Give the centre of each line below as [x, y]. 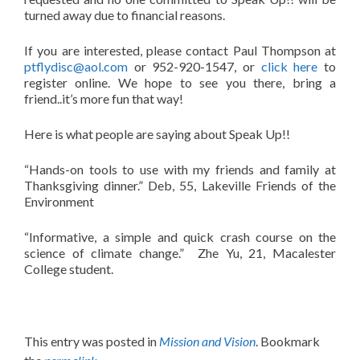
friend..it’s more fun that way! [104, 98]
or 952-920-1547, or [194, 66]
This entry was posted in [92, 341]
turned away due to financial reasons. [125, 15]
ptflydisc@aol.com [76, 66]
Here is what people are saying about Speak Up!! [157, 134]
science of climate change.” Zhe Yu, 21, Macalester [180, 253]
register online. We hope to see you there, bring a [180, 82]
